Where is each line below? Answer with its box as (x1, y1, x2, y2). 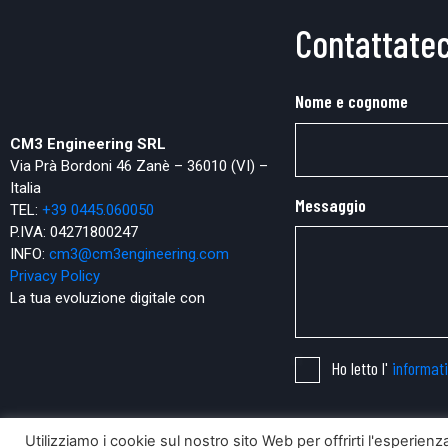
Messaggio (294, 193, 366, 216)
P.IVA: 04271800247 (10, 222, 138, 241)
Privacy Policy (10, 266, 100, 285)
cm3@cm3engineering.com (49, 244, 229, 263)
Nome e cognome (294, 90, 408, 113)
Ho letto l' (330, 357, 392, 380)
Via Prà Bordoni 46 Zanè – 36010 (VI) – (10, 156, 268, 175)
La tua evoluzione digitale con (10, 288, 205, 307)
